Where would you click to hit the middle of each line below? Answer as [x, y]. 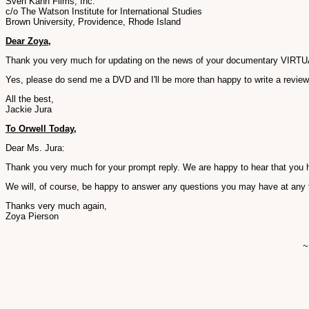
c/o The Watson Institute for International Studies [104, 11]
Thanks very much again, [56, 206]
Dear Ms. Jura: [35, 148]
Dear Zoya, [28, 41]
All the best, [30, 99]
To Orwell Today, [41, 129]
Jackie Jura [29, 109]
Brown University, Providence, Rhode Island [93, 22]
